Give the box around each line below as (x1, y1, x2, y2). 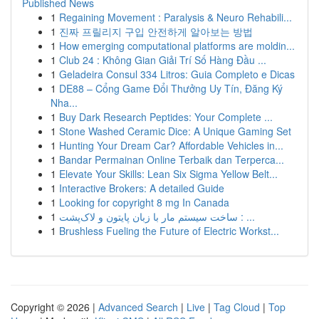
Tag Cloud (214, 300, 260, 314)
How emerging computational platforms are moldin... (59, 38, 295, 53)
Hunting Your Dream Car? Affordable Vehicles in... (59, 138, 283, 152)
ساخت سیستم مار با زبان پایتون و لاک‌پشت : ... (238, 209, 255, 224)
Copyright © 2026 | (11, 300, 98, 314)
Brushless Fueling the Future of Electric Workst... (59, 224, 279, 238)
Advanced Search (98, 300, 178, 314)
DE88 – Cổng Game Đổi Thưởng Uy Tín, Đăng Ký (59, 81, 283, 95)
